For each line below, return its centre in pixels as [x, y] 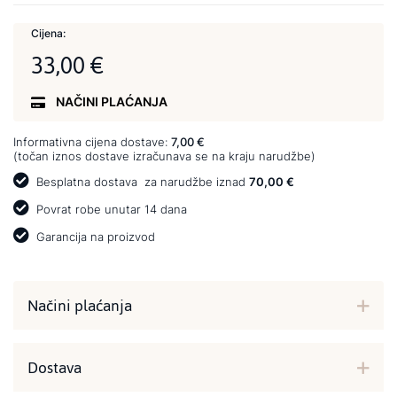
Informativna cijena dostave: [92, 141]
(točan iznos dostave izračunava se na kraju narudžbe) [164, 156]
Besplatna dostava [87, 181]
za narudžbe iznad [193, 181]
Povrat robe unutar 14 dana [110, 209]
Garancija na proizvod [94, 236]
